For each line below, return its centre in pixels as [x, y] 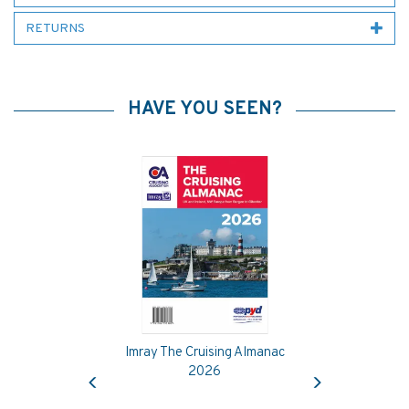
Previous [117, 367]
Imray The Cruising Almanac [204, 353]
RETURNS [55, 29]
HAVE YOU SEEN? [204, 110]
